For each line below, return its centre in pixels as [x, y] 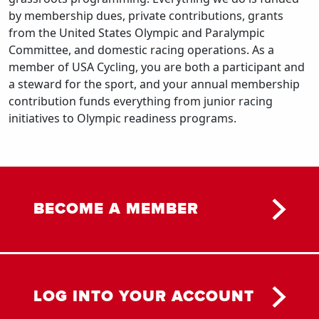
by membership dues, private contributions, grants [146, 15]
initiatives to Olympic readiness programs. [122, 118]
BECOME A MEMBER [116, 209]
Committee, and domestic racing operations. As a [141, 49]
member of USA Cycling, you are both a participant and [157, 67]
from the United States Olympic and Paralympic [137, 32]
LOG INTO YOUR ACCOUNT [143, 297]
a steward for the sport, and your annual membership [154, 84]
